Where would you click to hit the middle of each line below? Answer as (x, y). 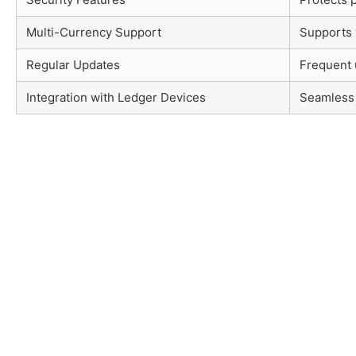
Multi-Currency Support (94, 32)
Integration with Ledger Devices (116, 97)
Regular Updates (73, 64)
